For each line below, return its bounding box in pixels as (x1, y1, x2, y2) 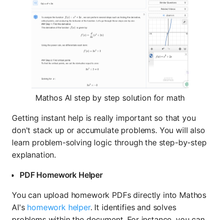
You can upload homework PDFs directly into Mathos (12, 190, 207, 200)
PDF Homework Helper (20, 169, 103, 180)
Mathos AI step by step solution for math (35, 92, 185, 103)
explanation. (12, 149, 56, 160)
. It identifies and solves (90, 202, 176, 212)
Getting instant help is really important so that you (12, 112, 196, 123)
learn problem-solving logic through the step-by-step (12, 137, 207, 147)
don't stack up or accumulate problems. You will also (12, 125, 205, 135)
